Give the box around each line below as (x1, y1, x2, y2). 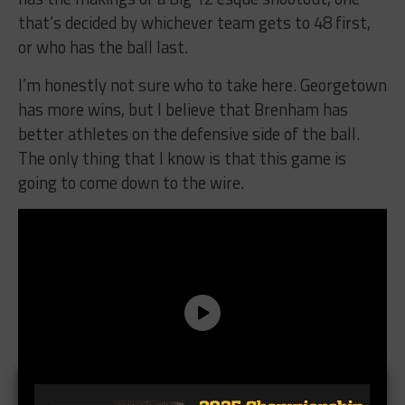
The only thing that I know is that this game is (17, 145, 346, 171)
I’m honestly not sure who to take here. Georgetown (17, 71, 387, 98)
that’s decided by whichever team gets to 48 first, (17, 9, 371, 35)
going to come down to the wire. (17, 169, 244, 195)
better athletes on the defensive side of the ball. (17, 120, 360, 146)
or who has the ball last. (17, 33, 188, 60)
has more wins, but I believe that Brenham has (17, 96, 348, 122)
